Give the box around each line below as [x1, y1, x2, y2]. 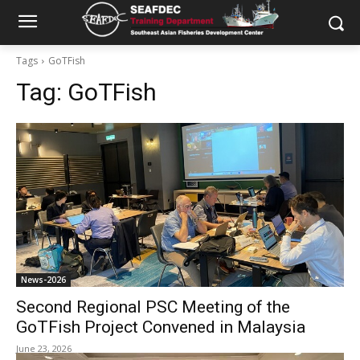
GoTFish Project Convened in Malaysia [16, 317, 305, 337]
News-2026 [21, 274, 66, 285]
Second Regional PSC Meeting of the [16, 297, 290, 317]
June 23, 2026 [16, 342, 72, 354]
